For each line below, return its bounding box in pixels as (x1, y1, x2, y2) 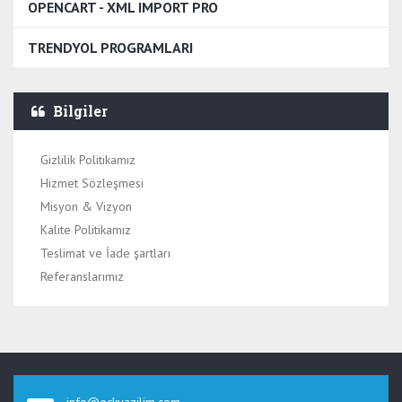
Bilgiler (49, 101, 108, 120)
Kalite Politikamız (40, 222, 131, 238)
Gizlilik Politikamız (40, 152, 135, 168)
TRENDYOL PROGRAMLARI (28, 39, 193, 57)
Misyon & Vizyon (40, 198, 132, 214)
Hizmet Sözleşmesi (40, 175, 144, 191)
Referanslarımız (40, 268, 124, 284)
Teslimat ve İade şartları (40, 245, 170, 261)
